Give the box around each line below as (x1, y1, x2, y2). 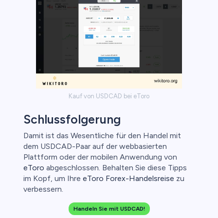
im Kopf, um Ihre (23, 174, 83, 183)
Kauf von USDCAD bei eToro (69, 92, 149, 100)
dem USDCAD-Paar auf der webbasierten (23, 142, 167, 151)
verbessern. (23, 184, 63, 194)
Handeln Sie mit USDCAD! (73, 205, 145, 213)
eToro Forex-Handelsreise (83, 174, 174, 183)
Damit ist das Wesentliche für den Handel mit (23, 131, 181, 141)
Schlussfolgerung (23, 112, 121, 127)
